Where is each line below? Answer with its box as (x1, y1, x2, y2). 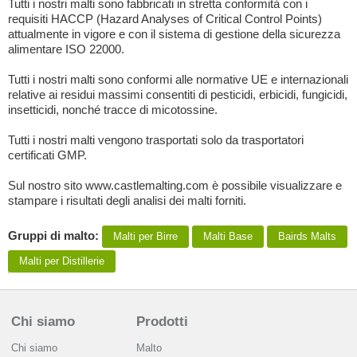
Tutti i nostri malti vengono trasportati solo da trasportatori (8, 133, 304, 147)
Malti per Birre (110, 229, 181, 242)
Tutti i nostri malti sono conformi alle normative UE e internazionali (8, 73, 348, 86)
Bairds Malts (275, 229, 339, 242)
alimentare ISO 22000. (8, 42, 124, 56)
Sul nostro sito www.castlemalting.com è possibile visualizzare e (8, 178, 342, 192)
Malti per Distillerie (16, 254, 108, 267)
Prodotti (136, 313, 188, 329)
